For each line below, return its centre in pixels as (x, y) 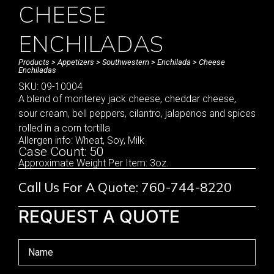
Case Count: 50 (61, 152)
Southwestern (126, 62)
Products (34, 62)
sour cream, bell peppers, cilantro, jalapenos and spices (137, 113)
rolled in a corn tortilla (64, 128)
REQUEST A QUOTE (99, 217)
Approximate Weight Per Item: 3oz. (94, 163)
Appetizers (76, 62)
